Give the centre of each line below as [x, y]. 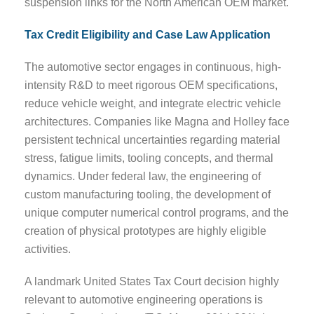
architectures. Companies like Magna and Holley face [157, 121]
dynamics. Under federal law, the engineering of [143, 176]
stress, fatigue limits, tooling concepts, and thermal [149, 158]
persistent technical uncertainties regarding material [152, 139]
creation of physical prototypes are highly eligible [145, 231]
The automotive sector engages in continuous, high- [153, 67]
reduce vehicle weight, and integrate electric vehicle [153, 103]
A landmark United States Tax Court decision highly [152, 281]
